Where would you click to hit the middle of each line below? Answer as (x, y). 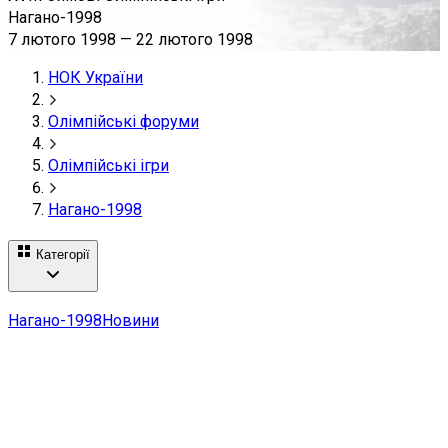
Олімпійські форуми (123, 121)
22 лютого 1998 (194, 39)
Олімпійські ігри (108, 165)
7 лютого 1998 (62, 39)
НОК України (95, 77)
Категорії (63, 254)
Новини (130, 321)
